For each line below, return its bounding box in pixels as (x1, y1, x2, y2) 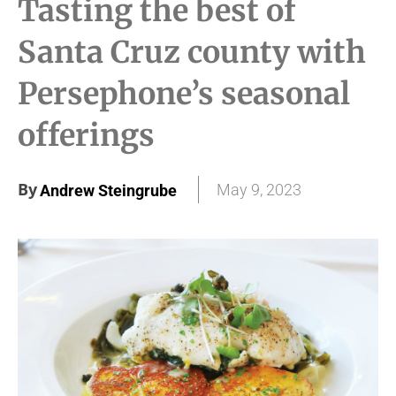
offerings (18, 116, 155, 154)
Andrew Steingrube (40, 181, 177, 201)
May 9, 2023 (217, 180, 301, 200)
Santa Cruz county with (18, 33, 366, 71)
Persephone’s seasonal (18, 74, 350, 112)
